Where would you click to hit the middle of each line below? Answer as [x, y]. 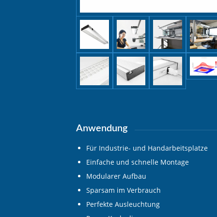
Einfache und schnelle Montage [138, 162]
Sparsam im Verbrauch [124, 190]
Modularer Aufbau [116, 176]
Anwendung [102, 129]
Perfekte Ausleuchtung [123, 204]
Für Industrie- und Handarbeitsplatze [147, 148]
